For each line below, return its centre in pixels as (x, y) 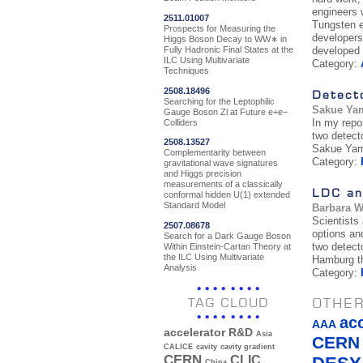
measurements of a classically (223, 184)
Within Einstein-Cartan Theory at (227, 246)
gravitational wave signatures (221, 163)
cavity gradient (248, 347)
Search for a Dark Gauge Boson (227, 235)
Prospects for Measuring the (220, 28)
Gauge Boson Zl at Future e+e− (226, 111)
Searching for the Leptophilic (219, 101)
